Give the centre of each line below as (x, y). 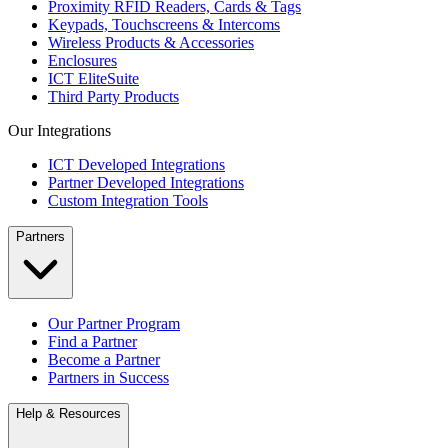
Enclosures (82, 60)
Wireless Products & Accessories (151, 42)
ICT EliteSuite (93, 78)
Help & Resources (68, 413)
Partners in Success (108, 377)
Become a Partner (104, 359)
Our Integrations (59, 130)
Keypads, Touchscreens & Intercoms (164, 24)
